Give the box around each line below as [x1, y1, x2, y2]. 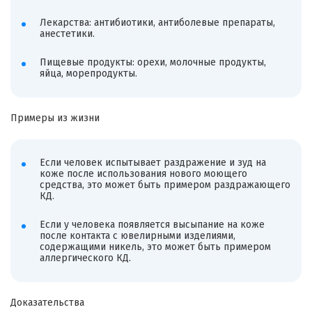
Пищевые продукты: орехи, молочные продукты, [39, 56, 266, 69]
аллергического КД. [39, 252, 131, 265]
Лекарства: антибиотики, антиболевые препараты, [39, 16, 275, 29]
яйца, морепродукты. [39, 68, 137, 80]
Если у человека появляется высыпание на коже [39, 219, 265, 231]
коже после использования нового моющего [39, 167, 247, 180]
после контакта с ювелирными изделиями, [39, 230, 235, 242]
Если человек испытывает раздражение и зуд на [39, 156, 266, 169]
